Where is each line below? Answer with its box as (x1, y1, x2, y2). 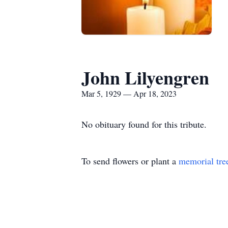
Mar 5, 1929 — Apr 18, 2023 (81, 88, 177, 99)
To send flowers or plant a (81, 155, 179, 167)
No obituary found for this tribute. (81, 118, 207, 130)
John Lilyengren (81, 64, 209, 91)
